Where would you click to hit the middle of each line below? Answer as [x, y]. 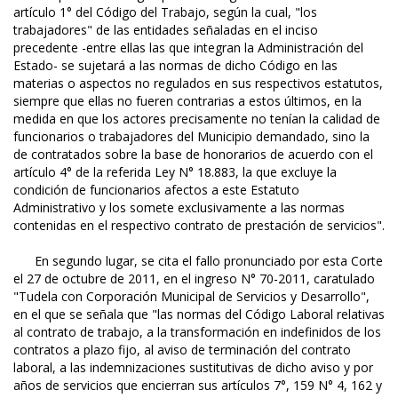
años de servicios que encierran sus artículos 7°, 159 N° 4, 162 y [198, 386]
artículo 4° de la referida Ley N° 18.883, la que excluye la [175, 172]
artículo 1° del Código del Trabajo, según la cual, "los [165, 12]
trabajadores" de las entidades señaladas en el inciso [166, 30]
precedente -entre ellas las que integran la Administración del [188, 48]
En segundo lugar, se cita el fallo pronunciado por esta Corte [198, 261]
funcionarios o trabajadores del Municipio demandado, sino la [191, 137]
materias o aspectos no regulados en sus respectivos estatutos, [198, 84]
